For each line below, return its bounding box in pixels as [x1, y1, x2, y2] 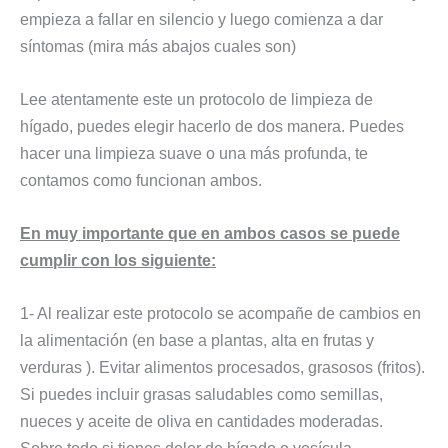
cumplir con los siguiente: [20, 251, 216, 270]
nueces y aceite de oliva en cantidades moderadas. [20, 412, 383, 431]
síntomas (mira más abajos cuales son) [20, 36, 296, 55]
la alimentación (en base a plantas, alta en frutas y [20, 331, 374, 350]
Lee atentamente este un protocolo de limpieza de [20, 89, 373, 108]
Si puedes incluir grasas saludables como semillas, [20, 385, 383, 404]
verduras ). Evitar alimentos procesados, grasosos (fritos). [20, 358, 425, 377]
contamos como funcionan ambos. [20, 170, 262, 189]
